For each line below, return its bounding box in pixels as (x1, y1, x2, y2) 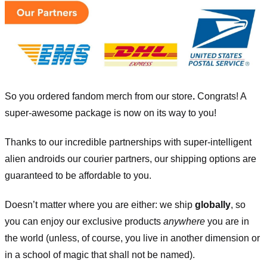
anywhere (163, 216, 205, 226)
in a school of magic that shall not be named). (5, 249, 195, 260)
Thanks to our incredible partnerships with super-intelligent (5, 137, 252, 148)
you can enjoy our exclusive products (5, 216, 163, 226)
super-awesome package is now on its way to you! (5, 108, 216, 119)
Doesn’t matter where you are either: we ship (5, 199, 195, 210)
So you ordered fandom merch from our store (5, 91, 193, 102)
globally (195, 199, 231, 210)
